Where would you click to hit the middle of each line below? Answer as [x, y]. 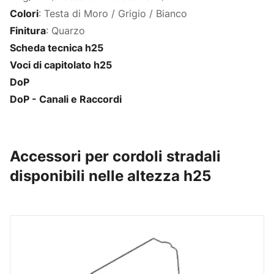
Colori [24, 13]
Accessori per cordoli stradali [115, 156]
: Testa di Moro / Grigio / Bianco [113, 13]
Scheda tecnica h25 [57, 47]
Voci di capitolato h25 [61, 65]
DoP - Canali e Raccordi [66, 99]
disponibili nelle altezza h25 [110, 176]
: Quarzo [65, 30]
